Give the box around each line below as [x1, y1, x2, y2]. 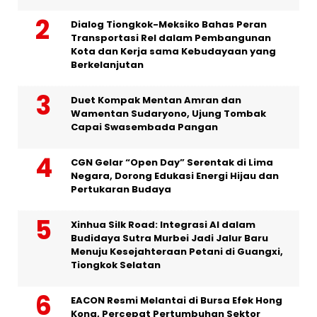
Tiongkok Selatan [71, 258, 161, 272]
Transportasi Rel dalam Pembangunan [71, 30, 271, 45]
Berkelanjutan [71, 57, 144, 71]
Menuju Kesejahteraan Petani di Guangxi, [71, 244, 283, 258]
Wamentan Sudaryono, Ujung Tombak [71, 106, 266, 120]
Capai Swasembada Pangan [71, 120, 218, 134]
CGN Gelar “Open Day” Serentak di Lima [71, 155, 273, 169]
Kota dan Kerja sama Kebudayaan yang [71, 44, 276, 58]
